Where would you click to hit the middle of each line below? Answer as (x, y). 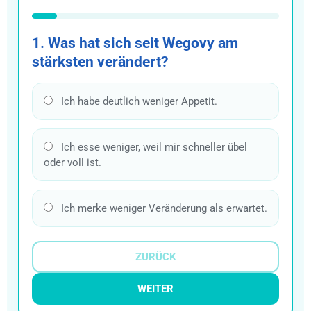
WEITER (155, 288)
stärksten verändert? (100, 61)
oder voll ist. (73, 162)
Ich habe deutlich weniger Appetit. (138, 101)
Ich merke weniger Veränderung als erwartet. (163, 208)
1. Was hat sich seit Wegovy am (135, 43)
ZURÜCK (155, 257)
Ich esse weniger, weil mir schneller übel (153, 147)
